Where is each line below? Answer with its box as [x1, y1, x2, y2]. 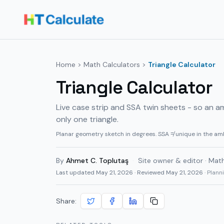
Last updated [56, 168, 96, 176]
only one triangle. [56, 114, 118, 124]
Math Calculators [83, 60, 140, 69]
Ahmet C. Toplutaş [66, 156, 128, 165]
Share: [56, 196, 76, 205]
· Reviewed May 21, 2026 [133, 168, 203, 176]
